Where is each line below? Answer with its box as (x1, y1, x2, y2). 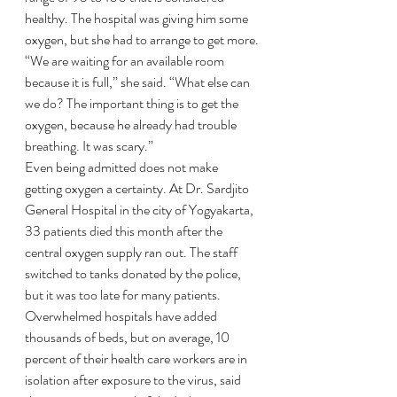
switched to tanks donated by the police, (25, 263, 244, 284)
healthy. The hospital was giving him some (25, 8, 251, 28)
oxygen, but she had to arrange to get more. (25, 29, 259, 50)
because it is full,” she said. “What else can (25, 72, 253, 92)
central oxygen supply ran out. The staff (25, 242, 240, 262)
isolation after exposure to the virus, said (25, 370, 244, 390)
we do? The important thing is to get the (25, 93, 241, 113)
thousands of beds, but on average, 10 (25, 327, 232, 347)
